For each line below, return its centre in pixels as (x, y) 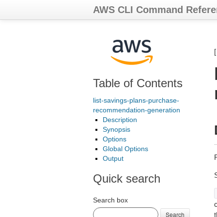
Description (120, 120)
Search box (110, 200)
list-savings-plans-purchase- (136, 100)
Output (113, 158)
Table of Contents (138, 83)
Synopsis (116, 129)
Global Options (125, 149)
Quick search (127, 178)
